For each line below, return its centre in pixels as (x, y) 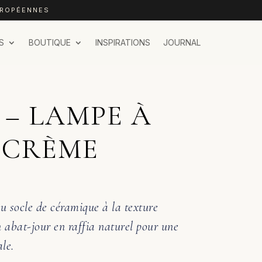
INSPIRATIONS (123, 42)
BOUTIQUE (49, 42)
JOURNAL (182, 42)
